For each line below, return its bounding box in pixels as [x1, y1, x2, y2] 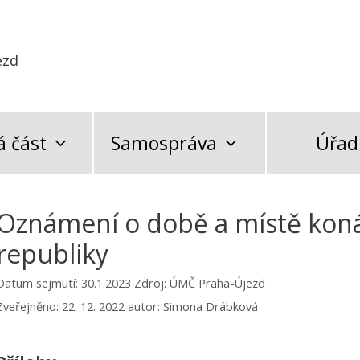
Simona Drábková [163, 298, 258, 314]
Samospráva [110, 130, 217, 157]
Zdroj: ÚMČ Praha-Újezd [134, 276, 265, 292]
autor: [128, 298, 163, 314]
